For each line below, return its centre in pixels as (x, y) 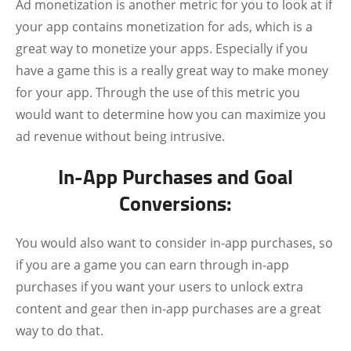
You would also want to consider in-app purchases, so (174, 243)
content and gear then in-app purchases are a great (168, 309)
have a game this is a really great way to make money (172, 71)
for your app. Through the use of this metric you (158, 92)
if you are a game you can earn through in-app (152, 265)
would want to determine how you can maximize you (171, 114)
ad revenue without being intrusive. (120, 136)
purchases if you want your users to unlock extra (159, 287)
